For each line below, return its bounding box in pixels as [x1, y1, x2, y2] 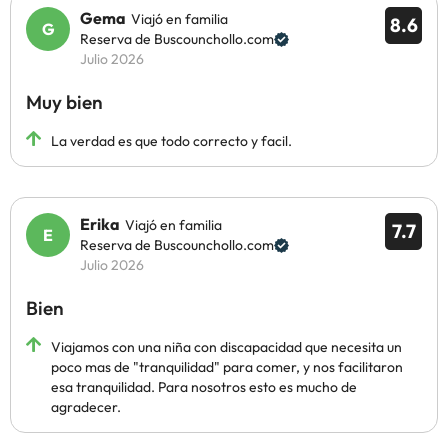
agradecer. [51, 398, 121, 416]
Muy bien [26, 90, 103, 114]
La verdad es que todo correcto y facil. [51, 132, 292, 150]
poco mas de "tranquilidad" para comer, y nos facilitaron [51, 358, 403, 376]
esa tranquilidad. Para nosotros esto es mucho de [51, 378, 357, 396]
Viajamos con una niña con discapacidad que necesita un [51, 338, 402, 356]
